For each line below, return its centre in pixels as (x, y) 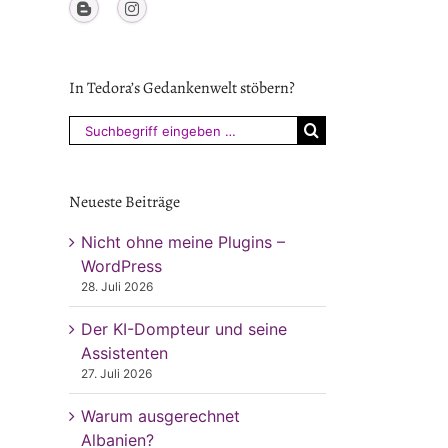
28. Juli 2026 (116, 286)
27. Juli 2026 (116, 373)
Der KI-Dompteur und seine (183, 329)
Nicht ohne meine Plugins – (182, 242)
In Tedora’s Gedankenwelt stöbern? (181, 88)
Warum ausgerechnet (160, 416)
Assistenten (124, 353)
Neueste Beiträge (124, 202)
